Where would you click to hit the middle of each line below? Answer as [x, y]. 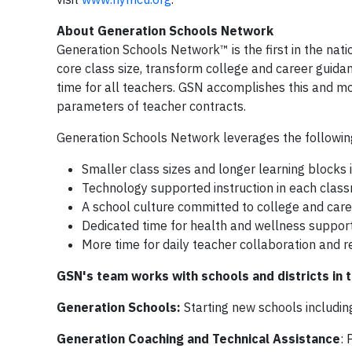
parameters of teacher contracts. [151, 106]
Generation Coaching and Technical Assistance [198, 339]
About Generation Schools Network [165, 31]
